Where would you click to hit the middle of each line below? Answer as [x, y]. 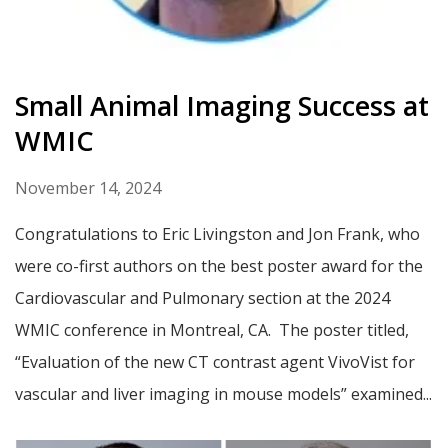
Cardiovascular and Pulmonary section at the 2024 [202, 298]
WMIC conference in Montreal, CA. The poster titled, [212, 330]
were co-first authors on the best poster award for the [219, 266]
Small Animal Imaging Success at [222, 106]
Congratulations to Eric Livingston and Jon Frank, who [217, 234]
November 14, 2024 [88, 188]
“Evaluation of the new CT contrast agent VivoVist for [215, 362]
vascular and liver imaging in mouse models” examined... [223, 394]
